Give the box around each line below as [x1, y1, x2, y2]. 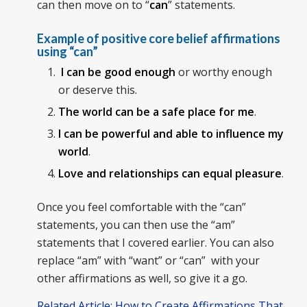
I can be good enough [60, 64, 175, 80]
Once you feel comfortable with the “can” [36, 199, 246, 215]
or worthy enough [175, 64, 272, 80]
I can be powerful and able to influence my [58, 126, 284, 142]
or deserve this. [58, 82, 137, 98]
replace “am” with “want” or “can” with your [36, 253, 260, 269]
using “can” [36, 44, 98, 60]
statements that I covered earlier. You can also [36, 235, 274, 251]
